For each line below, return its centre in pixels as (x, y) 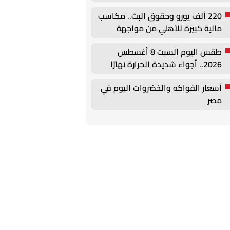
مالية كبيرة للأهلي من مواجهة (169, 28)
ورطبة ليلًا (205, 77)
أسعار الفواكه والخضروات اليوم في (161, 88)
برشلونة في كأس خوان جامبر (173, 41)
